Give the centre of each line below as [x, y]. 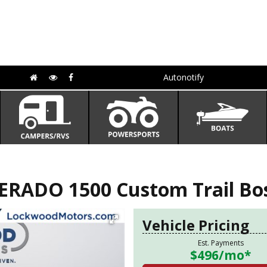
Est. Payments [221, 243]
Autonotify [183, 77]
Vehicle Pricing [196, 225]
